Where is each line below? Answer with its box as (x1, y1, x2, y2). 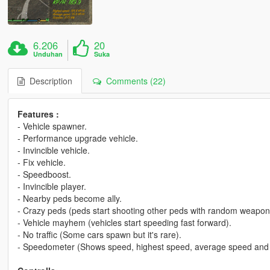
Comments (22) (101, 75, 166, 87)
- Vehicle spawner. (17, 120, 87, 133)
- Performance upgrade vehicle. (17, 132, 138, 145)
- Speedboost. (17, 168, 71, 181)
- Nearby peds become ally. (17, 192, 122, 205)
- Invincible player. (17, 180, 86, 193)
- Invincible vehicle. (17, 144, 90, 157)
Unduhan (33, 49, 63, 59)
